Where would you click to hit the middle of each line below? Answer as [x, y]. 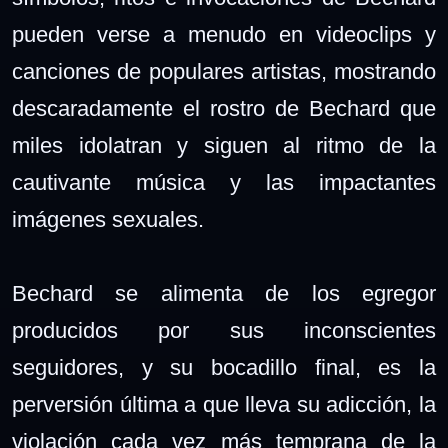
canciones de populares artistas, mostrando [224, 71]
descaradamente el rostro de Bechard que [224, 108]
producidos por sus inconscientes [224, 330]
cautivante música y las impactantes [224, 182]
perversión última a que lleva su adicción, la [224, 404]
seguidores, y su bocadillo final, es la [224, 367]
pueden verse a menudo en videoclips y [224, 34]
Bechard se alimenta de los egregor [224, 293]
